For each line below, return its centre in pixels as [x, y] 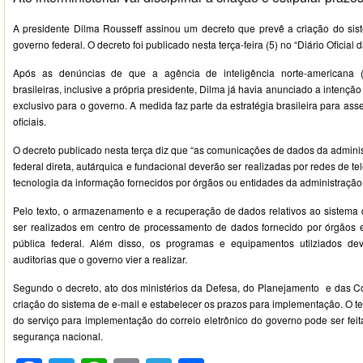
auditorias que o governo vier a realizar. [100, 259]
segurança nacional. [58, 336]
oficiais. [30, 121]
